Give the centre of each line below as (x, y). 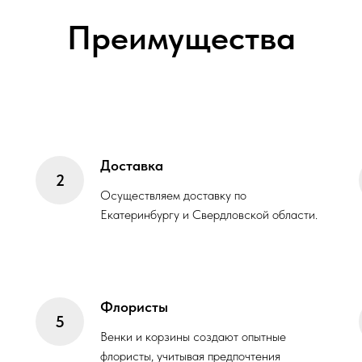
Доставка (132, 165)
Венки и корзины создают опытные (193, 337)
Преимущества (181, 37)
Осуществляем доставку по (173, 195)
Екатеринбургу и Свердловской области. (209, 215)
